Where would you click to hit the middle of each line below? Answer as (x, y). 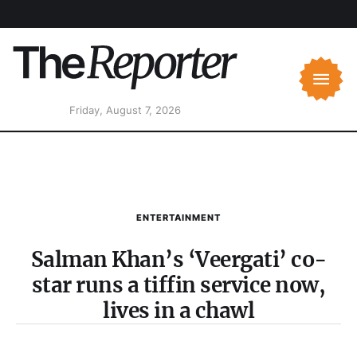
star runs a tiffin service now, (178, 285)
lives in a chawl (178, 311)
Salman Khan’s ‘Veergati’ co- (178, 260)
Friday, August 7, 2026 (125, 110)
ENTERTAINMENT (178, 218)
